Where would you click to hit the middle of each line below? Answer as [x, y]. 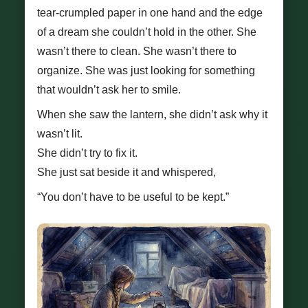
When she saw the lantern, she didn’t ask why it [152, 114]
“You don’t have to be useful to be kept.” [133, 197]
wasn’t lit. [60, 134]
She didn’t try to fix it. [87, 153]
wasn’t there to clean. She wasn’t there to [137, 51]
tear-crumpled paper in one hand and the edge [150, 13]
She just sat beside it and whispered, [126, 172]
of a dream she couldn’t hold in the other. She [147, 32]
